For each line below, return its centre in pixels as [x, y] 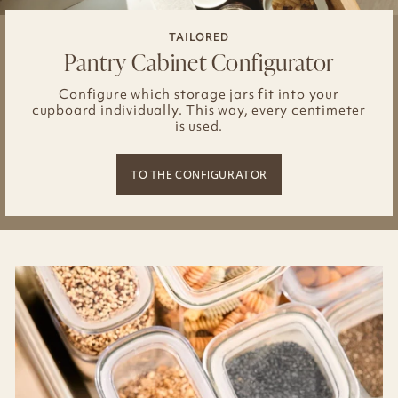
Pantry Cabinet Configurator [199, 62]
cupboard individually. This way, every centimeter [199, 109]
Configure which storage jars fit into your [199, 93]
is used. [199, 125]
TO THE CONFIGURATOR [199, 175]
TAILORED [199, 36]
